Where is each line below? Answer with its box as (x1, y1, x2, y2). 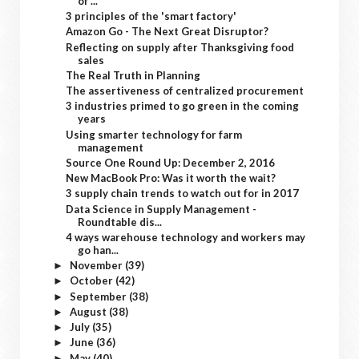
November (69, 259, 125, 272)
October (69, 274, 115, 288)
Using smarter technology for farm (66, 127, 243, 141)
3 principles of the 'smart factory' (66, 10, 237, 22)
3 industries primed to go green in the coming (66, 99, 300, 113)
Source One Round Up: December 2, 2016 (66, 155, 276, 169)
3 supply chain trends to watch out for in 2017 (66, 187, 300, 200)
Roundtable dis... (78, 215, 163, 228)
